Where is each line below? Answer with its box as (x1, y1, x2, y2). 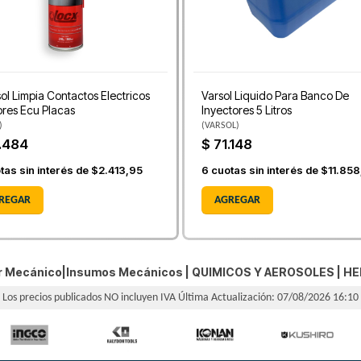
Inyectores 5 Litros (201, 103, 292, 118)
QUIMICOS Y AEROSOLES (191, 265, 334, 280)
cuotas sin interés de (209, 163, 321, 176)
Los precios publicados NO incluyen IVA (2, 292, 178, 305)
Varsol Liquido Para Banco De (201, 89, 349, 103)
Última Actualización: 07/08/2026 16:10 (178, 292, 359, 305)
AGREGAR (214, 193, 260, 206)
